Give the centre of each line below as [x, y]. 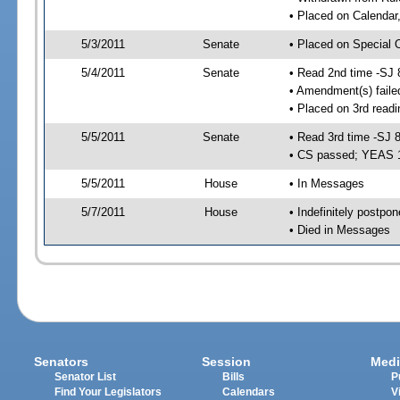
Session [227, 362]
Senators [62, 362]
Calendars [249, 392]
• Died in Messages [339, 229]
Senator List [86, 377]
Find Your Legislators [108, 392]
